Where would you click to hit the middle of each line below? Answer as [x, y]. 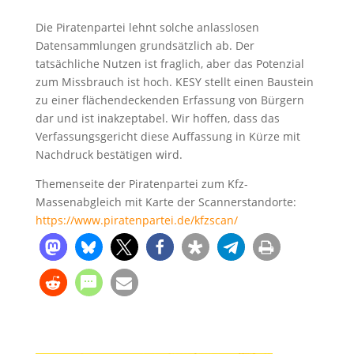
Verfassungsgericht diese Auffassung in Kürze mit [168, 136]
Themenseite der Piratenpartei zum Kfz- [141, 183]
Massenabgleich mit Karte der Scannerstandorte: [166, 201]
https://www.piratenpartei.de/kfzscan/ [136, 220]
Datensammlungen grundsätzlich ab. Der [145, 45]
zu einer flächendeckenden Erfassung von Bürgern [169, 100]
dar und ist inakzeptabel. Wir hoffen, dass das [157, 118]
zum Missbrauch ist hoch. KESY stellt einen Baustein [174, 81]
